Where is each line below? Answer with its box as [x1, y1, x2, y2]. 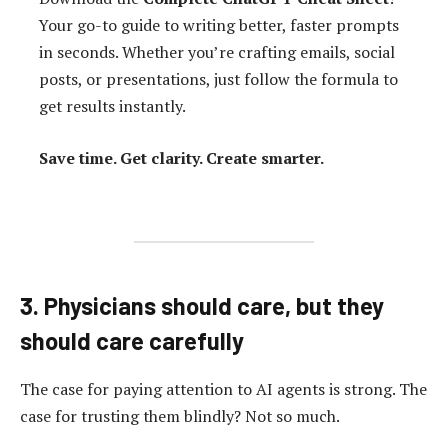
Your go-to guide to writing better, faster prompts [39, 14, 400, 37]
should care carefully [20, 325, 244, 355]
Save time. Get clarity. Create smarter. [39, 147, 325, 170]
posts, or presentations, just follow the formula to [39, 68, 399, 91]
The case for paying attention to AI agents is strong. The [20, 377, 427, 400]
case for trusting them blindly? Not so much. [20, 404, 340, 427]
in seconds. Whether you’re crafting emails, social [39, 41, 396, 64]
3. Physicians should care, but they [20, 290, 384, 320]
